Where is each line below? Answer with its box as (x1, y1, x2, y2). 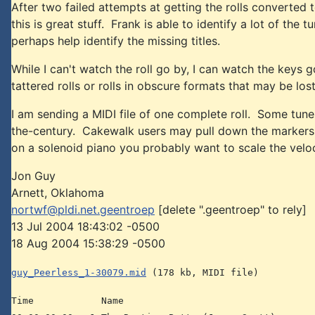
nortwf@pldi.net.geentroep (11, 202, 155, 217)
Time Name (11, 295, 124, 306)
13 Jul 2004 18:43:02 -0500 (11, 219, 160, 233)
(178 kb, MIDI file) (146, 267, 259, 278)
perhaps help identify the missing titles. (11, 34, 220, 48)
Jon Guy (11, 169, 56, 183)
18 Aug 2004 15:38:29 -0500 (11, 236, 165, 250)
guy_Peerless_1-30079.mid (11, 267, 146, 278)
